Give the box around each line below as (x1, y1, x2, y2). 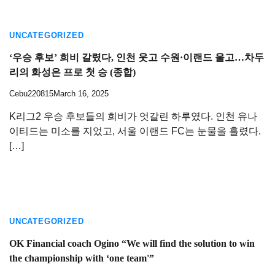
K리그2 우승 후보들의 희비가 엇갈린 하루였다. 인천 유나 (9, 110, 257, 122)
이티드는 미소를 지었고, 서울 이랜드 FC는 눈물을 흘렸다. (9, 125, 261, 136)
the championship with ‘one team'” (9, 253, 154, 264)
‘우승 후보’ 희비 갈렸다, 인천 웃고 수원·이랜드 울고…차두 (9, 52, 264, 63)
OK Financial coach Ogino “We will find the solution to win (9, 238, 255, 249)
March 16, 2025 (53, 89, 109, 98)
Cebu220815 (9, 89, 53, 98)
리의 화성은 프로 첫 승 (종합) (9, 67, 136, 78)
